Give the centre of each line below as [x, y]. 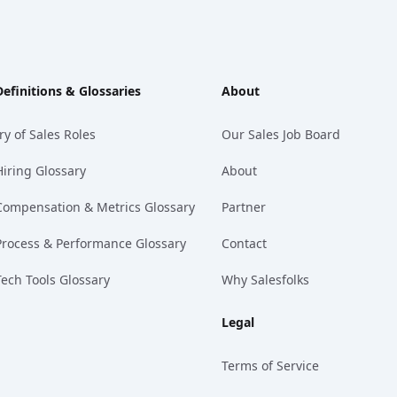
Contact [244, 244]
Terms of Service [270, 366]
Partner [243, 207]
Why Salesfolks [265, 280]
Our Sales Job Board [280, 135]
